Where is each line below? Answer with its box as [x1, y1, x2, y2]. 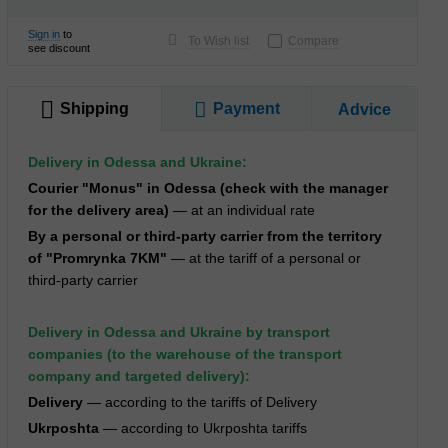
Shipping [60, 100, 130, 117]
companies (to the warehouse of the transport [28, 346, 343, 362]
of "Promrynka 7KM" [28, 250, 168, 266]
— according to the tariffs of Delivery [83, 394, 318, 410]
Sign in [28, 28, 61, 40]
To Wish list [188, 34, 250, 48]
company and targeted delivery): [28, 368, 251, 384]
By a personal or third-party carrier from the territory [28, 228, 383, 244]
